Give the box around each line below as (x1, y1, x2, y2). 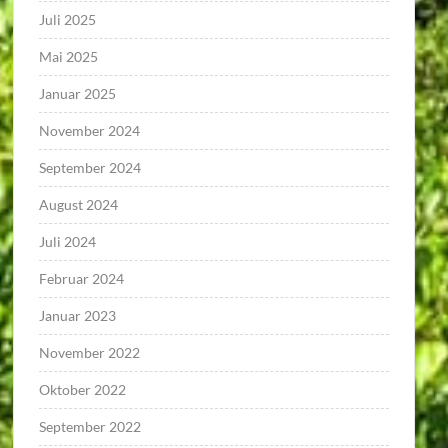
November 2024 (39, 122, 141, 139)
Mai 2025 (39, 48, 99, 65)
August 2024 (39, 196, 119, 213)
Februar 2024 (39, 270, 125, 287)
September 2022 (39, 418, 142, 435)
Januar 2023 (39, 307, 117, 324)
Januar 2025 (39, 85, 117, 102)
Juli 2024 (39, 233, 97, 250)
